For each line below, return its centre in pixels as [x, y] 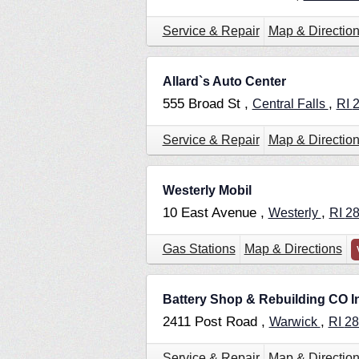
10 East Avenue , [215, 213]
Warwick [294, 322]
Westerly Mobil [207, 191]
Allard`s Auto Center [224, 82]
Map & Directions [293, 249]
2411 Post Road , [216, 322]
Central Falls [290, 104]
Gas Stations [199, 249]
